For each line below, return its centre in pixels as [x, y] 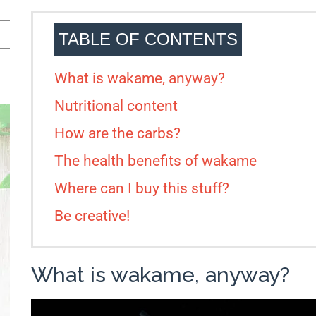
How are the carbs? [117, 134]
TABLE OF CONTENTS [148, 40]
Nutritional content [116, 106]
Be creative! [92, 216]
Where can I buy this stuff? [142, 189]
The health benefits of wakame [159, 161]
